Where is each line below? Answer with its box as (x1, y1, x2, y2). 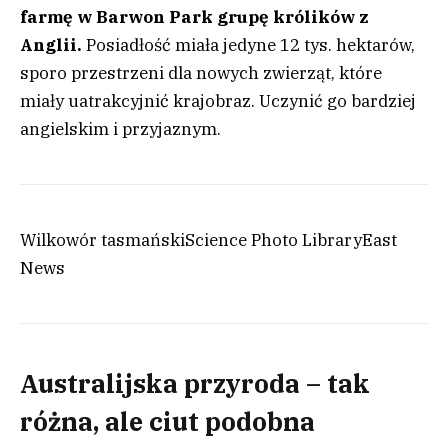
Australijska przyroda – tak (20, 367, 370, 401)
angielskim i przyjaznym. (20, 118, 221, 141)
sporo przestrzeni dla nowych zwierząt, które (20, 62, 382, 85)
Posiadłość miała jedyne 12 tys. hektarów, (86, 34, 415, 57)
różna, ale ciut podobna (20, 405, 315, 439)
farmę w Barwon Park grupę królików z (20, 6, 369, 29)
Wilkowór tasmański (20, 229, 185, 252)
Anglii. (20, 34, 86, 57)
